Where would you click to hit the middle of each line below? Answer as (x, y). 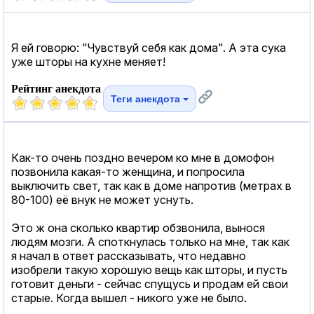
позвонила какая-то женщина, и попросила (128, 171)
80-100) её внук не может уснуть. (102, 199)
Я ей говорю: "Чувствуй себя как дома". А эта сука (149, 47)
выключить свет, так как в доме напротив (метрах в (151, 185)
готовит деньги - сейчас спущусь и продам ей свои (150, 284)
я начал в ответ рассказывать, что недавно (129, 255)
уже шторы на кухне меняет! (88, 61)
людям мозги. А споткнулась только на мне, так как (150, 241)
